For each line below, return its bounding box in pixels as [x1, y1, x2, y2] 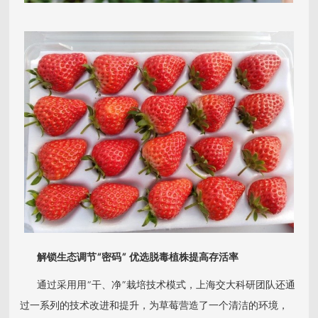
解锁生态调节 [20, 253, 97, 263]
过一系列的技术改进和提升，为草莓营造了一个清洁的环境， [20, 301, 289, 312]
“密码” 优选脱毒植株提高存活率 [97, 253, 239, 263]
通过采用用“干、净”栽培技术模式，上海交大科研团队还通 [20, 280, 296, 291]
